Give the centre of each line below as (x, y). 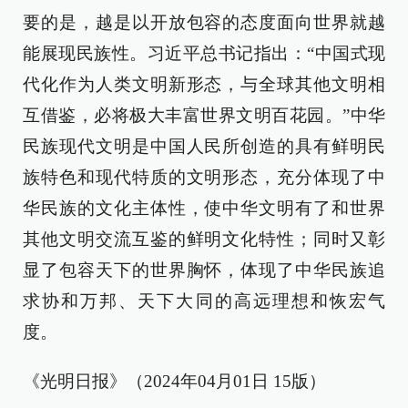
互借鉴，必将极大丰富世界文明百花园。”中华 (204, 115)
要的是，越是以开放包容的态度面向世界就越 (204, 22)
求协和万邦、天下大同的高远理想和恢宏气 (204, 301)
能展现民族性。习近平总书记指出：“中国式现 (204, 53)
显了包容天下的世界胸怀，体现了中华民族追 (204, 270)
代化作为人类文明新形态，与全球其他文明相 (204, 84)
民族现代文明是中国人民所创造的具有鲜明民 (204, 146)
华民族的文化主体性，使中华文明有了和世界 (204, 208)
